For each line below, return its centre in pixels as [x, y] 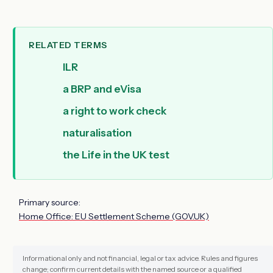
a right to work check [115, 111]
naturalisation [97, 133]
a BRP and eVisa [102, 89]
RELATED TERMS [68, 45]
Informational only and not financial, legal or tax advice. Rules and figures [140, 258]
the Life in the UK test [116, 155]
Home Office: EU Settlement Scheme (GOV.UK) [114, 217]
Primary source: [50, 203]
